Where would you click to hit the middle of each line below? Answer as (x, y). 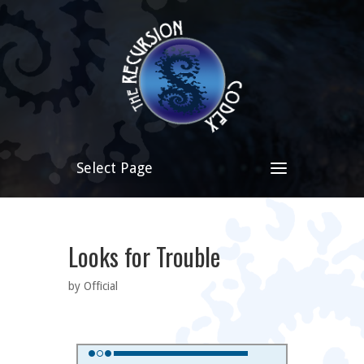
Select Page (115, 168)
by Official (93, 286)
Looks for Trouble (144, 256)
